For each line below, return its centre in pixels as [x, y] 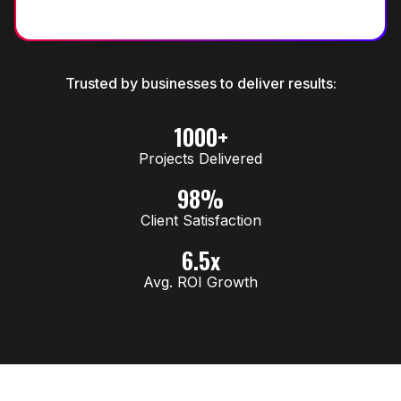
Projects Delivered [200, 158]
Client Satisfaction [200, 220]
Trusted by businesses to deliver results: [200, 83]
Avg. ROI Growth [200, 282]
